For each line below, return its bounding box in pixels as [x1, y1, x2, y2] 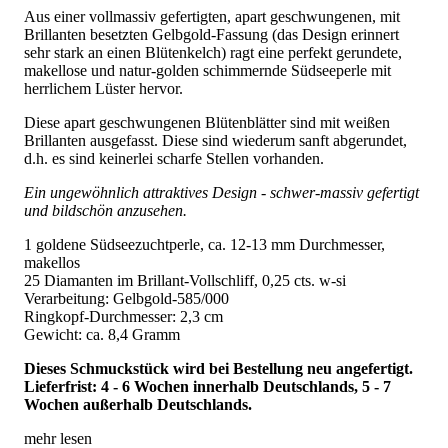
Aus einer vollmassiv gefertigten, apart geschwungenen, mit [24, 8, 400, 26]
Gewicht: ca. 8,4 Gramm [24, 326, 180, 344]
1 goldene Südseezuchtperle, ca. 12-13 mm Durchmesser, [24, 236, 385, 254]
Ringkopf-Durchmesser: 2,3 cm [24, 308, 223, 326]
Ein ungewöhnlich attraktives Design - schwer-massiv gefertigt [24, 184, 419, 202]
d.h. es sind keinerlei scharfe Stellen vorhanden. [24, 150, 324, 168]
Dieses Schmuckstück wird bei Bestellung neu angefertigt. [24, 360, 413, 378]
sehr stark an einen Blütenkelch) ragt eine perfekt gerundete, [24, 44, 402, 62]
